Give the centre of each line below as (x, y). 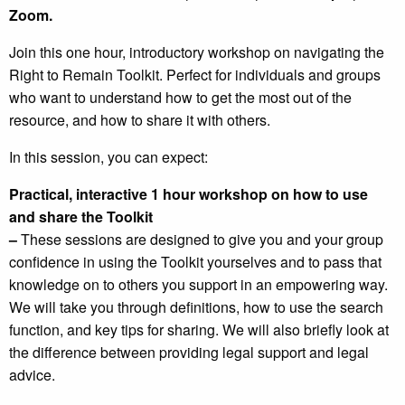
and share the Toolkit (81, 217)
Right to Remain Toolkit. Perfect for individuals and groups (195, 75)
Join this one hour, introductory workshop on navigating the (197, 52)
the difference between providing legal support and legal (189, 353)
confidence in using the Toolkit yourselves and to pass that (195, 262)
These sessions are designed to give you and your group (202, 240)
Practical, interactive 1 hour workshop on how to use (188, 194)
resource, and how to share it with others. (141, 120)
